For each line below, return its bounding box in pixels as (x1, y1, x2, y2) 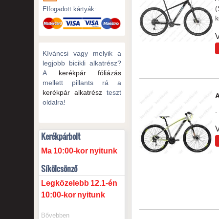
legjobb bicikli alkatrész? (42, 59, 122, 67)
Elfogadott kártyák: (42, 5, 96, 13)
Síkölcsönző (41, 162, 77, 175)
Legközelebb (41, 178, 89, 187)
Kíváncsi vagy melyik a (42, 49, 122, 57)
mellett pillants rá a (42, 78, 122, 87)
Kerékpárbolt (41, 130, 80, 142)
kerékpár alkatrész (42, 88, 103, 96)
